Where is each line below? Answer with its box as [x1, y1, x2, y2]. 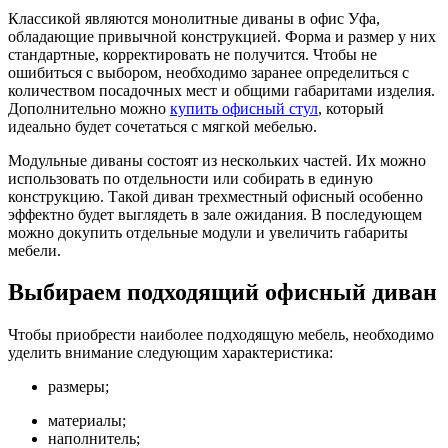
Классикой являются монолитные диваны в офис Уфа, [8, 9, 380, 27]
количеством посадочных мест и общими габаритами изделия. [8, 81, 435, 99]
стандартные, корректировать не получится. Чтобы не [8, 45, 377, 63]
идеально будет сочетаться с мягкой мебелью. [8, 117, 317, 135]
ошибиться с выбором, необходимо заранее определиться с [8, 63, 409, 81]
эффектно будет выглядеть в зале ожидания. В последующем [8, 205, 422, 223]
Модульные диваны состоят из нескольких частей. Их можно [8, 151, 426, 169]
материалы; [48, 412, 126, 430]
